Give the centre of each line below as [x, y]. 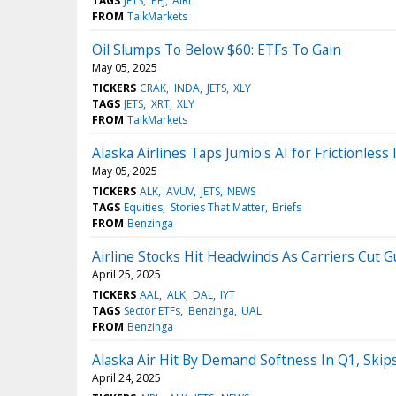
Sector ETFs [152, 311]
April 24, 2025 [126, 378]
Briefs [286, 208]
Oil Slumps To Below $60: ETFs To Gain [217, 50]
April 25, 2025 [126, 275]
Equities [144, 208]
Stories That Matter [217, 208]
